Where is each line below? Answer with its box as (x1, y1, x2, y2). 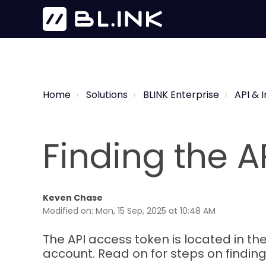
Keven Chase (43, 192, 103, 204)
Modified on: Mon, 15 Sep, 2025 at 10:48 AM (43, 205, 216, 217)
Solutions (86, 88, 128, 102)
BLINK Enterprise (143, 88, 219, 102)
